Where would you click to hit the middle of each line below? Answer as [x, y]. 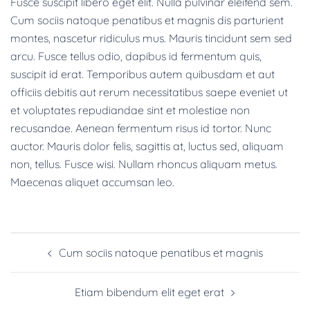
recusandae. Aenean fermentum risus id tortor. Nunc [141, 128]
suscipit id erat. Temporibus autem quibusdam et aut [143, 74]
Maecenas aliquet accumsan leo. [92, 182]
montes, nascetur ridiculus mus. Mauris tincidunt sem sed [151, 38]
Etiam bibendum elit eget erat [149, 292]
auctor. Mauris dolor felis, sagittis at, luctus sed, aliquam [147, 146]
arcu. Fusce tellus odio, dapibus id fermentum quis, [136, 56]
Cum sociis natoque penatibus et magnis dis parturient [147, 20]
